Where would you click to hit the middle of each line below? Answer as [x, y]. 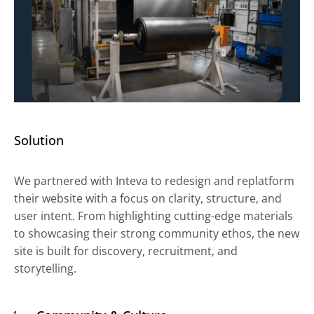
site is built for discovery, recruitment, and [126, 251]
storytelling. [45, 268]
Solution [39, 140]
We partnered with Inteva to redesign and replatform [154, 180]
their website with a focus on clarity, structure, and [148, 198]
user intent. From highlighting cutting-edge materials [153, 216]
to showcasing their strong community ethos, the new [157, 233]
